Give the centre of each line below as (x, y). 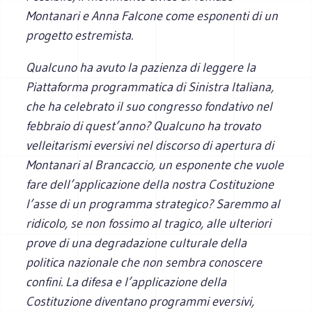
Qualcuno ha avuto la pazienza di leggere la (141, 67)
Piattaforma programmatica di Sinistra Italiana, (150, 87)
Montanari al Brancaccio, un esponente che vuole (155, 165)
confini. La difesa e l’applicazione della (126, 282)
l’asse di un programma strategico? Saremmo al (153, 204)
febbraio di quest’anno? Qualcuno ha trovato (143, 126)
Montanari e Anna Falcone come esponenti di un (152, 16)
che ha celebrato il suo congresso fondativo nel (149, 106)
